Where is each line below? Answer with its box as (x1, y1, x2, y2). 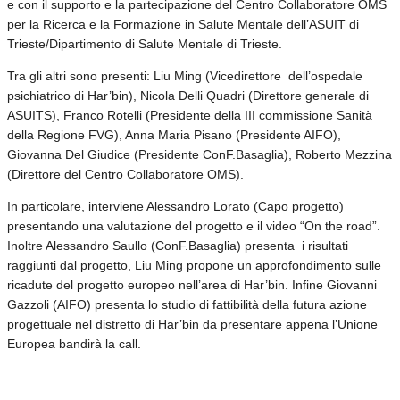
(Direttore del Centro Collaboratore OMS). (7, 166, 244, 181)
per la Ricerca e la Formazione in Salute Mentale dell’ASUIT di (7, 16, 359, 31)
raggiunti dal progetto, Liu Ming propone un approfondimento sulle (7, 257, 381, 272)
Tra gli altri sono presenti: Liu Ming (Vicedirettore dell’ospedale (7, 68, 362, 83)
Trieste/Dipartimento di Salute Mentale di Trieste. (7, 36, 282, 51)
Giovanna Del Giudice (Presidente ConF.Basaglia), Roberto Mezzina (7, 146, 392, 162)
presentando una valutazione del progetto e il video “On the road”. (7, 218, 380, 233)
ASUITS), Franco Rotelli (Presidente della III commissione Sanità (7, 107, 372, 122)
